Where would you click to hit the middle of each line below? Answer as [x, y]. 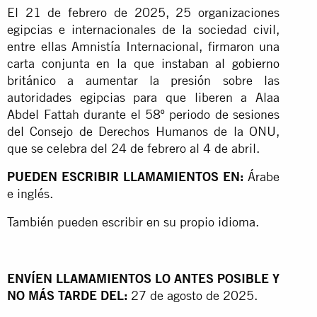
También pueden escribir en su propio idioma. [133, 221]
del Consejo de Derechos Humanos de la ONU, [144, 131]
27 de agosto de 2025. [194, 295]
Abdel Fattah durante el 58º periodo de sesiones [144, 114]
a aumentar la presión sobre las [168, 80]
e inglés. [30, 193]
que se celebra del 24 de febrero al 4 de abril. [133, 148]
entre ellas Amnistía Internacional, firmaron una [144, 46]
